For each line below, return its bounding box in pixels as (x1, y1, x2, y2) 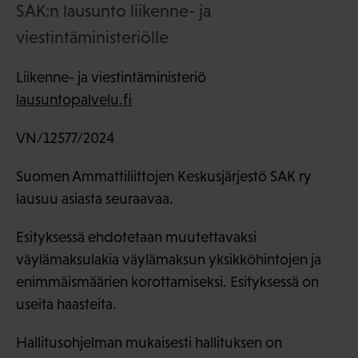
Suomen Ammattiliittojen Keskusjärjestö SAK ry (16, 168, 312, 185)
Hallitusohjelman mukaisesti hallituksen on (16, 334, 282, 352)
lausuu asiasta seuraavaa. (16, 190, 173, 208)
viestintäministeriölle (16, 27, 169, 48)
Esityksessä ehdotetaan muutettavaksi (16, 229, 257, 246)
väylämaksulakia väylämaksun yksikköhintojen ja (16, 251, 321, 268)
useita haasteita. (16, 296, 117, 313)
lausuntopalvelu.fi (16, 91, 132, 109)
